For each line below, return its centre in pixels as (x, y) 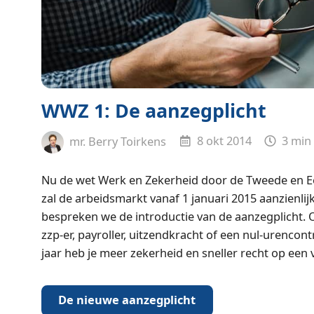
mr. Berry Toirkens (117, 141)
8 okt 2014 (223, 141)
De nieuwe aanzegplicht (127, 300)
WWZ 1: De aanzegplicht (153, 111)
